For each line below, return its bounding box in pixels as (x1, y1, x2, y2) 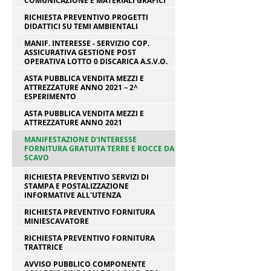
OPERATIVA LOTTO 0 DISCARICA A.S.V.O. (24, 56, 168, 67)
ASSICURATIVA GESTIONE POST (24, 47, 136, 57)
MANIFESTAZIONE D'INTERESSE (24, 134, 137, 145)
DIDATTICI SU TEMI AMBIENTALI (24, 21, 138, 31)
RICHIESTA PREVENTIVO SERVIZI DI (24, 172, 149, 182)
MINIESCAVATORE (24, 216, 89, 226)
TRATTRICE (24, 242, 63, 252)
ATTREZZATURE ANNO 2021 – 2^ (24, 82, 138, 93)
